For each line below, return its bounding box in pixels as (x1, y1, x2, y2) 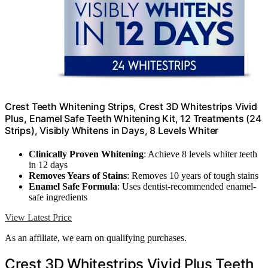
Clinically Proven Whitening (29, 149, 144, 160)
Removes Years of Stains (29, 170, 127, 181)
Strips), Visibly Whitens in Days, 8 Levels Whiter (5, 124, 219, 136)
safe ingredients (29, 192, 87, 203)
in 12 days (29, 160, 68, 170)
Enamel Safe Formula (29, 181, 117, 192)
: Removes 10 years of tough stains (127, 170, 258, 181)
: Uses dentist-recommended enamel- (117, 181, 256, 192)
